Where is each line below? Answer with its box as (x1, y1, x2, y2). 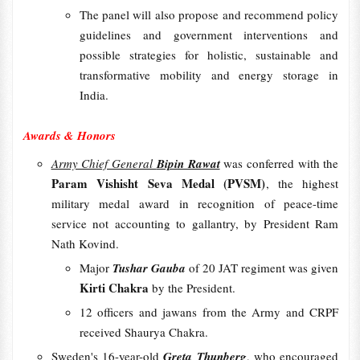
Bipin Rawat (156, 155, 220, 172)
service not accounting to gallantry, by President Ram (51, 215, 339, 231)
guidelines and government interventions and (79, 27, 339, 43)
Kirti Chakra (79, 279, 152, 297)
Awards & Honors (22, 127, 116, 144)
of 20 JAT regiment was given (188, 260, 339, 276)
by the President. (151, 280, 239, 296)
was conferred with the (223, 155, 339, 171)
